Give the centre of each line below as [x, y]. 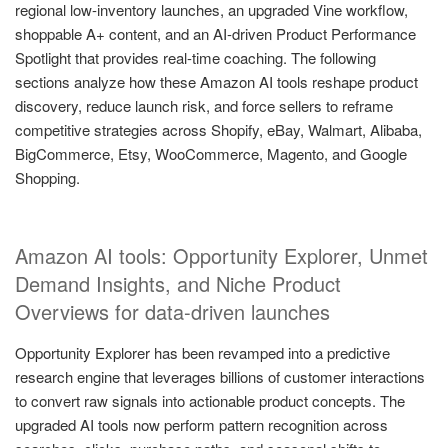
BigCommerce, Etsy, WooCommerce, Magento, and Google [211, 153]
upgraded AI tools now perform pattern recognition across [201, 425]
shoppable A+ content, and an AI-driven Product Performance [215, 33]
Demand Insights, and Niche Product [178, 284]
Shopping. [47, 177]
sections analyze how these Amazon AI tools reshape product [216, 81]
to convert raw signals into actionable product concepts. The [210, 401]
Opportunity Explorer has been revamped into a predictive [202, 353]
